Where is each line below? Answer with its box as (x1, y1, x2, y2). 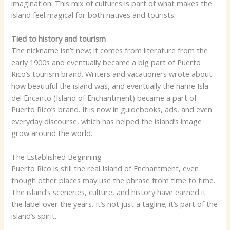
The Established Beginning (11, 151, 102, 162)
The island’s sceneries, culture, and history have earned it (11, 187, 206, 198)
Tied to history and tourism (11, 33, 106, 44)
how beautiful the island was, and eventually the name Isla (11, 81, 209, 91)
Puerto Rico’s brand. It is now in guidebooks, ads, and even (11, 104, 213, 115)
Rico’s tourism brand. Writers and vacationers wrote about (11, 69, 213, 80)
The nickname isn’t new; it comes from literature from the (11, 45, 208, 56)
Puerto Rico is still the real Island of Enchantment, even (11, 163, 199, 174)
